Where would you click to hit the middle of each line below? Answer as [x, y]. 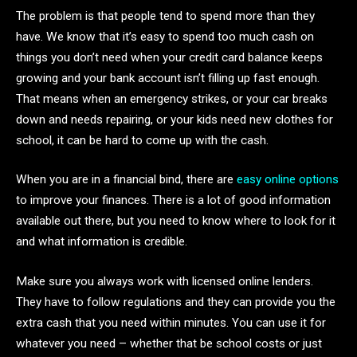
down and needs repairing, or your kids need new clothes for [175, 119]
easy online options [288, 180]
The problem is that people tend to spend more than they [165, 16]
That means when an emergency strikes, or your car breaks [172, 98]
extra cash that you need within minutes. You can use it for [171, 323]
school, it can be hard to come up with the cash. [144, 140]
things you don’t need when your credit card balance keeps [169, 57]
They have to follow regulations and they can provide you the [176, 302]
